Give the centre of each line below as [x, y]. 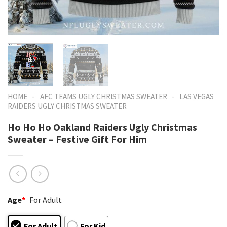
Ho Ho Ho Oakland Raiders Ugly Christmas [102, 127]
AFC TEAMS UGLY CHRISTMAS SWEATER [103, 96]
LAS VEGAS [197, 96]
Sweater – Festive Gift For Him [77, 139]
